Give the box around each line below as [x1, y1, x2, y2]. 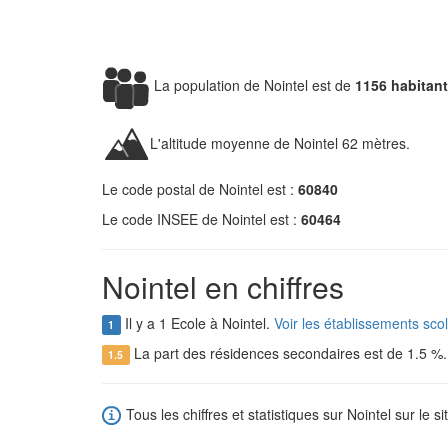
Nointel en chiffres [102, 265, 344, 308]
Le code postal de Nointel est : [102, 179, 298, 199]
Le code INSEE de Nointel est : [102, 209, 301, 229]
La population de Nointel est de [150, 74, 355, 95]
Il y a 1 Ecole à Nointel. [120, 313, 274, 333]
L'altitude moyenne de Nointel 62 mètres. [150, 132, 410, 153]
